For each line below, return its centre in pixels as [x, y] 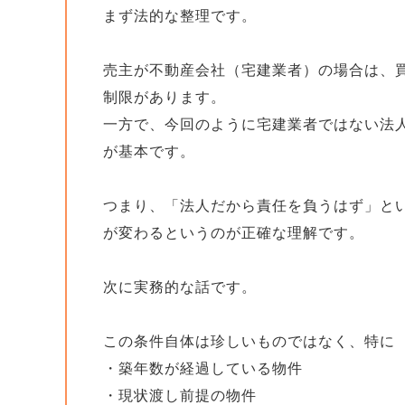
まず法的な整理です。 [180, 16]
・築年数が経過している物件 [203, 368]
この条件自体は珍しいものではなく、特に [249, 341]
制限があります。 [165, 97]
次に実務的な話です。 [180, 287]
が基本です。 [149, 151]
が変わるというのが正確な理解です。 [234, 233]
